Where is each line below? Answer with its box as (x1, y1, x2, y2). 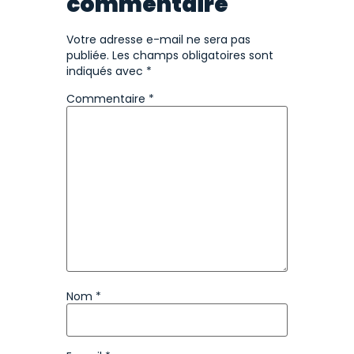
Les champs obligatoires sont (112, 47, 273, 63)
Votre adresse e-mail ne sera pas (66, 31, 250, 47)
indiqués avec (66, 62, 146, 79)
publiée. (66, 47, 109, 63)
